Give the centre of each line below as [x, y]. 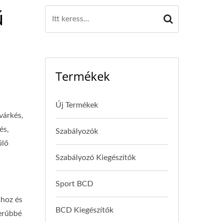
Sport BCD [74, 184]
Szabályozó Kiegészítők [96, 158]
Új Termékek [77, 105]
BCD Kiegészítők [84, 210]
